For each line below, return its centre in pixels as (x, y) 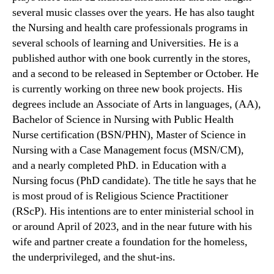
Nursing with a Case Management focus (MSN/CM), (128, 150)
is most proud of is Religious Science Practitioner (120, 196)
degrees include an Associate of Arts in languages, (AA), (137, 105)
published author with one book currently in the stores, (131, 59)
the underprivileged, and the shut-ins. (94, 257)
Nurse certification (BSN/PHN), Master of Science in (129, 135)
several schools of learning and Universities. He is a (125, 43)
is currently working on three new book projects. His (127, 89)
